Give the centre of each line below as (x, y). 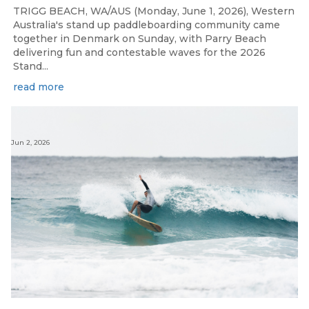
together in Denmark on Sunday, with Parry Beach (140, 39)
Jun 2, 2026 (30, 142)
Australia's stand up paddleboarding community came (147, 25)
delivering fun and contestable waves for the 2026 (139, 53)
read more (39, 87)
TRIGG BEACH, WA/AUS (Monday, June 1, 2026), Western (154, 11)
